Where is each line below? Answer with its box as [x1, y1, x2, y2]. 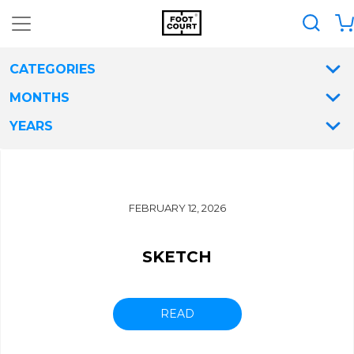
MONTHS [9, 90, 70, 105]
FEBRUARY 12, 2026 [128, 201, 226, 214]
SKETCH [142, 247, 212, 266]
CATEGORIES [9, 62, 96, 77]
